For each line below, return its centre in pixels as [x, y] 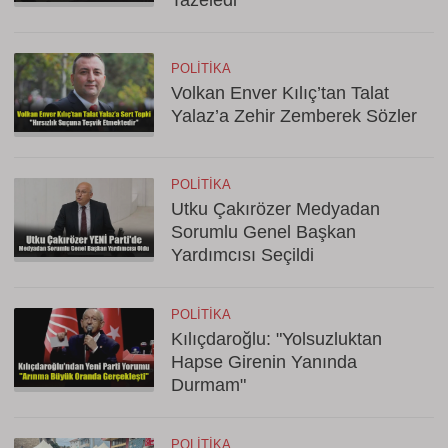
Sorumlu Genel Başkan [263, 232]
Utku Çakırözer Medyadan [275, 209]
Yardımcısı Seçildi [242, 255]
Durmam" [208, 385]
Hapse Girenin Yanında [264, 362]
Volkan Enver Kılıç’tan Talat [280, 93]
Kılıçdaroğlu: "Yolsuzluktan [276, 339]
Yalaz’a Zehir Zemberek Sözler [294, 116]
